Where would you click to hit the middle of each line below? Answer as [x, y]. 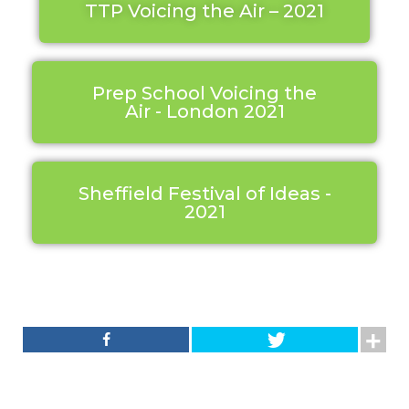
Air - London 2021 [204, 111]
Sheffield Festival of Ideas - [204, 194]
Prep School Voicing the [204, 93]
